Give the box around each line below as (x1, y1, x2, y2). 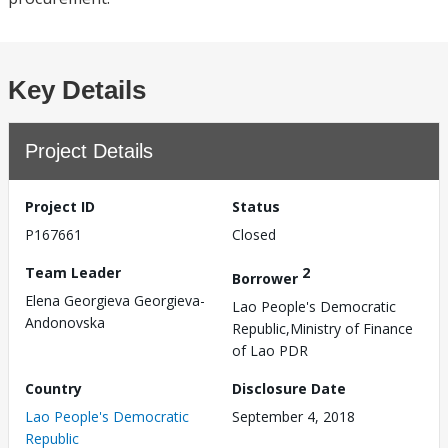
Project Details (25, 140, 153, 162)
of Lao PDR (232, 340, 308, 360)
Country (25, 378, 82, 398)
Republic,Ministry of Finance (232, 318, 413, 338)
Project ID (25, 197, 95, 216)
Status (232, 197, 280, 216)
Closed (232, 225, 276, 244)
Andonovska (25, 313, 105, 332)
